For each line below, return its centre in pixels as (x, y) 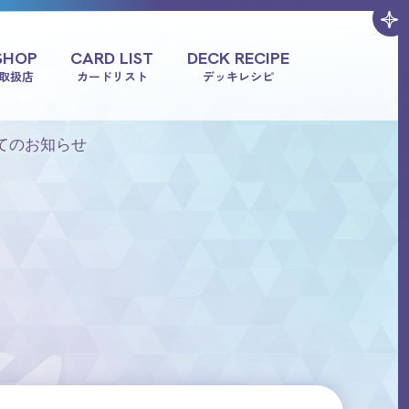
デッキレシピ (238, 76)
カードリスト (112, 76)
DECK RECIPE (238, 58)
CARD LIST (112, 58)
